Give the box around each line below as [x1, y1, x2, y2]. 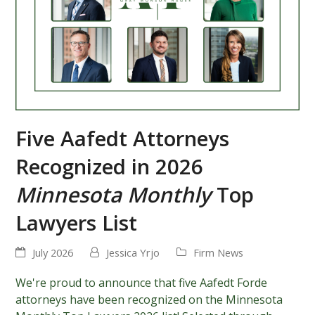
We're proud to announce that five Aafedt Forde [15, 274, 268, 290]
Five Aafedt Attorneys [15, 123, 230, 153]
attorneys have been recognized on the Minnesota [15, 291, 283, 307]
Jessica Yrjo [106, 245, 160, 259]
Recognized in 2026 [15, 151, 204, 181]
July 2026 [32, 245, 74, 259]
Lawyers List [15, 207, 138, 237]
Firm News [193, 245, 244, 259]
